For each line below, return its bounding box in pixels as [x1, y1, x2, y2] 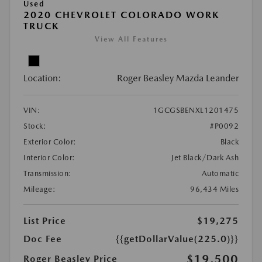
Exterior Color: [23, 137, 77, 146]
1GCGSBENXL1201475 [153, 105, 239, 115]
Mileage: [23, 184, 56, 194]
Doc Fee [23, 233, 62, 244]
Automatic [201, 168, 239, 178]
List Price [23, 215, 66, 226]
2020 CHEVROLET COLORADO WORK [23, 9, 219, 20]
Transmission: [23, 168, 72, 178]
